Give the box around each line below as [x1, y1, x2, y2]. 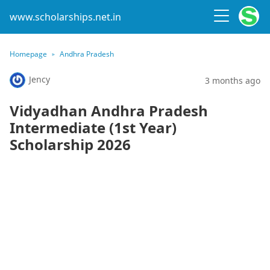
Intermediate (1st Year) [10, 118, 177, 137]
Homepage [10, 49, 47, 59]
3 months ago [205, 74, 260, 86]
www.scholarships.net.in [10, 10, 121, 24]
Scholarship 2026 [10, 134, 131, 154]
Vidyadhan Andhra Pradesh [10, 101, 208, 121]
